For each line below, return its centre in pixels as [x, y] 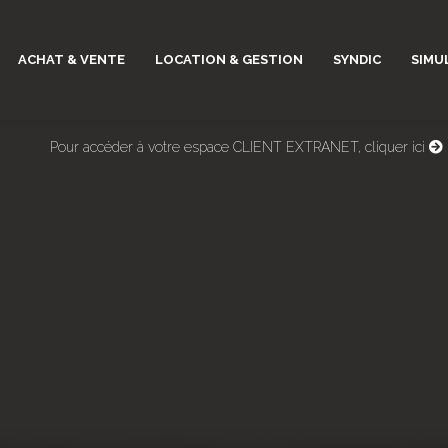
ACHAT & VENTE [71, 59]
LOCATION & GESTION [229, 59]
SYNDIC [357, 59]
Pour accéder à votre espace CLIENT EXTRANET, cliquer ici [239, 146]
